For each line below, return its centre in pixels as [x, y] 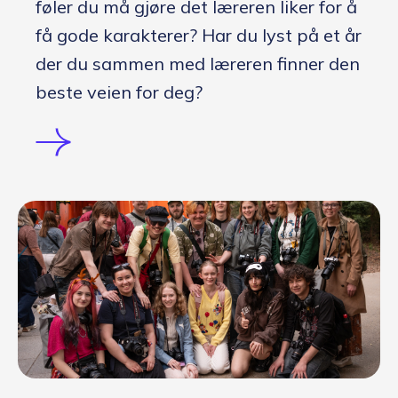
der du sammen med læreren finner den [198, 64]
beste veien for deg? [119, 92]
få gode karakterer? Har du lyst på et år [199, 35]
